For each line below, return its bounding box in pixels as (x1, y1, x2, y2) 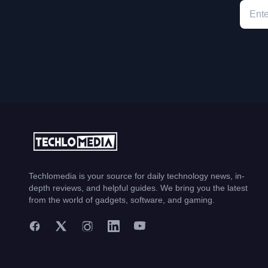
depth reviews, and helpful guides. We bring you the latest (29, 183, 248, 193)
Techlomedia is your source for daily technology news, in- (29, 171, 245, 181)
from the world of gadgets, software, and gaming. (29, 195, 215, 205)
